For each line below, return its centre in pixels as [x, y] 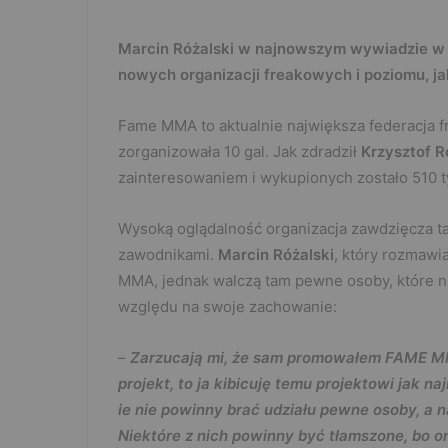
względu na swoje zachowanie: [227, 307]
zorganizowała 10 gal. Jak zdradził [239, 152]
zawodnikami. [168, 255]
